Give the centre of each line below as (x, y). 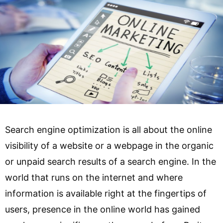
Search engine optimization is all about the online (109, 130)
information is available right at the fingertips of (106, 193)
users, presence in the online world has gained (103, 209)
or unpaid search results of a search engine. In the (111, 162)
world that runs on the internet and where (94, 177)
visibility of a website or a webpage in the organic (109, 146)
